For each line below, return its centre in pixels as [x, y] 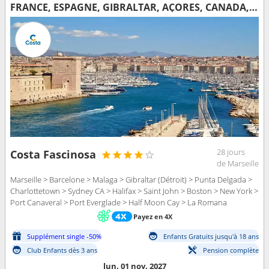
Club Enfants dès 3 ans [62, 250]
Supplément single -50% [64, 236]
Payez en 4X [153, 216]
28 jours [231, 152]
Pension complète [231, 250]
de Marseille [238, 164]
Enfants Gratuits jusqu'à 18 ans [211, 236]
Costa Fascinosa [53, 155]
